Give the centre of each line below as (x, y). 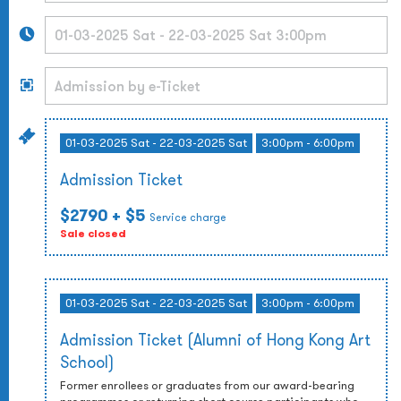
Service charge (188, 217)
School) (87, 362)
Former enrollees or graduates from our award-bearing (207, 385)
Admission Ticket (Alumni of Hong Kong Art (215, 340)
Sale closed (93, 234)
